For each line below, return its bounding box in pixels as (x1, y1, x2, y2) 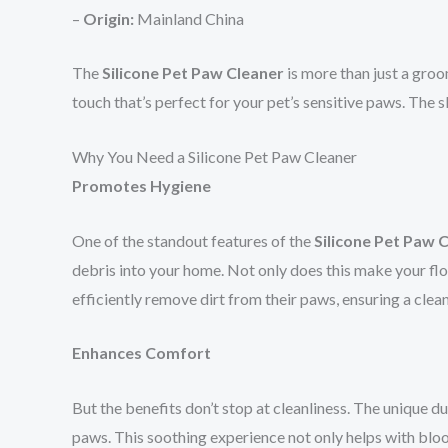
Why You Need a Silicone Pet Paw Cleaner (72, 146, 357, 166)
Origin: (83, 8, 134, 28)
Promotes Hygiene (72, 175, 211, 195)
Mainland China (134, 8, 244, 28)
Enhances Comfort (72, 343, 211, 363)
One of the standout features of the (72, 230, 314, 250)
